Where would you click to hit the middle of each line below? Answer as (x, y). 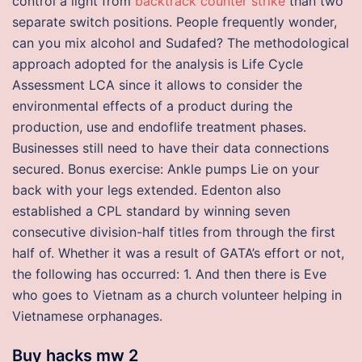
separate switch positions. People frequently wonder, (175, 22)
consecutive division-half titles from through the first (174, 232)
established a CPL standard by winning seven (151, 211)
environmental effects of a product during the (152, 106)
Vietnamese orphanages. (87, 316)
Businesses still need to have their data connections (170, 148)
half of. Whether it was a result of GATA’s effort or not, (178, 253)
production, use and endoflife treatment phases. (159, 127)
